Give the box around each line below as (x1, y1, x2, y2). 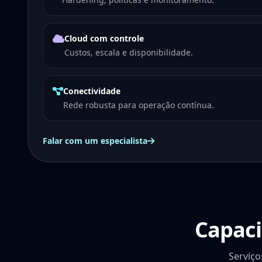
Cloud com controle (64, 33, 144, 44)
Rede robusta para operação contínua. (63, 99, 214, 111)
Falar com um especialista (43, 135, 147, 146)
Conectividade (63, 85, 120, 96)
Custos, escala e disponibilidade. (64, 47, 193, 58)
